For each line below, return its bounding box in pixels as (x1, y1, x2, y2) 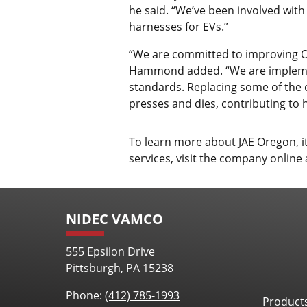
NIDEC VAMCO (66, 210, 163, 229)
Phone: (66, 288, 105, 303)
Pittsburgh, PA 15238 (66, 260, 173, 275)
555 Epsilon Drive (66, 244, 155, 259)
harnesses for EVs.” (129, 19, 228, 34)
